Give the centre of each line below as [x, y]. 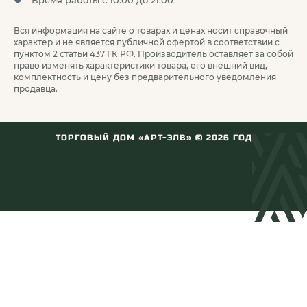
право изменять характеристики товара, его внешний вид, [140, 65]
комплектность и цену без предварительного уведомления [145, 77]
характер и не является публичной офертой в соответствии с [147, 42]
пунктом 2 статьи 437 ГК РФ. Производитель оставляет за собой [153, 54]
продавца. [36, 89]
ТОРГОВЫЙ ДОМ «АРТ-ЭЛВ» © [131, 138]
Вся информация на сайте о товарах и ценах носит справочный [151, 30]
